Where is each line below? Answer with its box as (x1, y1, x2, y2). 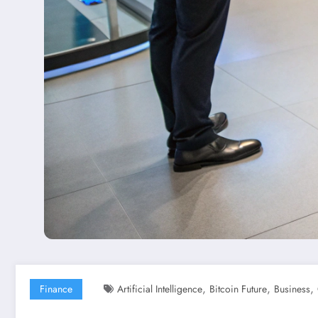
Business (274, 282, 310, 297)
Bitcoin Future (209, 282, 267, 297)
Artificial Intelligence (117, 282, 202, 297)
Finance (40, 282, 72, 297)
